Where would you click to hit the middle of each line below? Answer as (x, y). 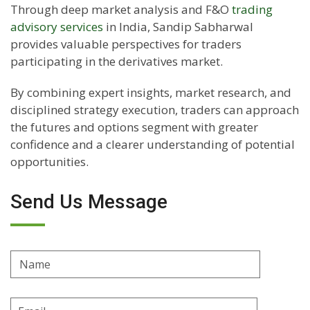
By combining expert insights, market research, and (151, 93)
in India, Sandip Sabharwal (178, 27)
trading (252, 10)
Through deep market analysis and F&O (121, 10)
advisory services (57, 27)
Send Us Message (89, 202)
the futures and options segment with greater (134, 127)
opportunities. (49, 162)
